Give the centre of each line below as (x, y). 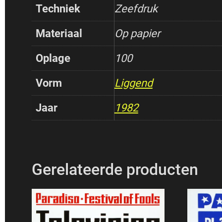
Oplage (53, 58)
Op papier (137, 34)
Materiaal (59, 34)
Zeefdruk (136, 9)
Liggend (133, 83)
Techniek (58, 9)
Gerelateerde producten (115, 169)
